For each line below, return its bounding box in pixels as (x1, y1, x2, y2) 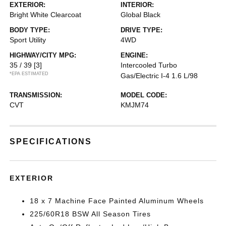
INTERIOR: (121, 1, 154, 9)
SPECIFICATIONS (10, 137, 92, 146)
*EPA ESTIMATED (10, 71, 49, 76)
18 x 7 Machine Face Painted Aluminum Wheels (30, 197, 204, 205)
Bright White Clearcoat (10, 11, 82, 19)
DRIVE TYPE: (121, 26, 162, 34)
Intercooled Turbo (121, 61, 177, 69)
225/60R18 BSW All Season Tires (30, 210, 151, 218)
